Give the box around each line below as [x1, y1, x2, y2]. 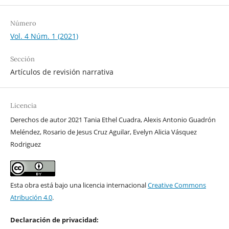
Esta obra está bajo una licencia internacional [10, 180, 148, 190]
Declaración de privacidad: [10, 215, 99, 224]
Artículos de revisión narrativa [10, 66, 113, 77]
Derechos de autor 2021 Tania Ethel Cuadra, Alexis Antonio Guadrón [10, 114, 216, 124]
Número [10, 18, 36, 28]
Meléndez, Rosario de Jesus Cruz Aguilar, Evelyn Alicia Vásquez [10, 127, 197, 136]
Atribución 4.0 [10, 192, 52, 202]
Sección [10, 54, 35, 63]
